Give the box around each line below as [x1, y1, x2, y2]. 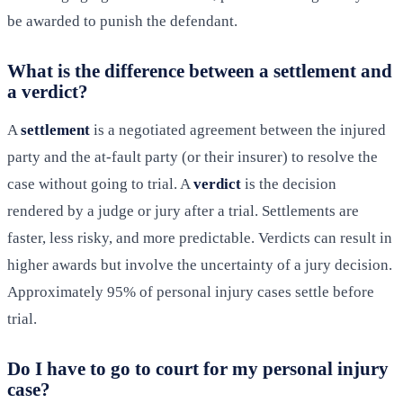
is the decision [241, 175, 336, 193]
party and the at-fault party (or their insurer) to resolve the [7, 148, 378, 166]
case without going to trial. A [7, 175, 193, 193]
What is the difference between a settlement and [7, 60, 392, 82]
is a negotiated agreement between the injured [90, 121, 386, 139]
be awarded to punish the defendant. [7, 13, 237, 31]
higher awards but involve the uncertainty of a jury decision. [7, 256, 392, 274]
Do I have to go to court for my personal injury [7, 358, 389, 380]
